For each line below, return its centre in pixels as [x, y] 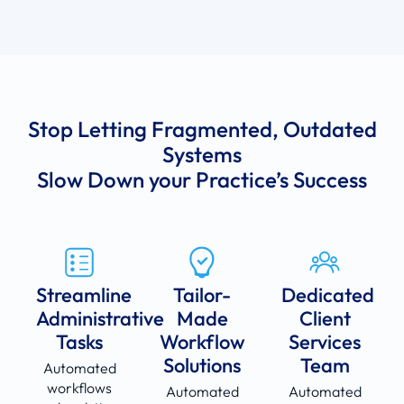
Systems [202, 155]
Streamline [84, 295]
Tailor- [202, 295]
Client [325, 319]
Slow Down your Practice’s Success [202, 180]
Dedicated [328, 295]
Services [325, 342]
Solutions [202, 366]
